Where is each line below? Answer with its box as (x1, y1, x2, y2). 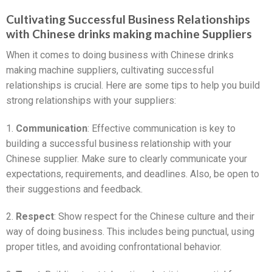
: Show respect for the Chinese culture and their (54, 211, 254, 223)
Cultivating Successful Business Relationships (6, 12, 250, 27)
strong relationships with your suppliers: (6, 94, 176, 106)
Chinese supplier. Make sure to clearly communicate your (6, 152, 247, 165)
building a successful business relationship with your (6, 137, 231, 149)
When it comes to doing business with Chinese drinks (6, 49, 234, 61)
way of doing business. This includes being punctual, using (6, 226, 254, 238)
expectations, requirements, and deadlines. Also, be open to (6, 168, 259, 180)
